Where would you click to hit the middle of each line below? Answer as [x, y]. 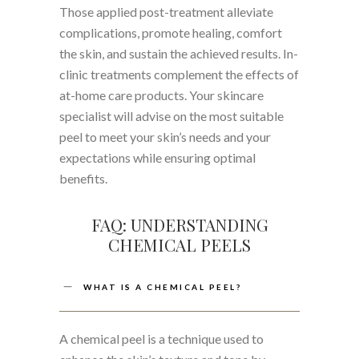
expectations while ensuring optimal [157, 157]
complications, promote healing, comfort [171, 32]
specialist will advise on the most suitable [171, 115]
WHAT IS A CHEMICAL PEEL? [162, 286]
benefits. [83, 178]
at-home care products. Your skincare [161, 95]
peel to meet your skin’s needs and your [165, 136]
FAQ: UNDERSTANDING [179, 224]
